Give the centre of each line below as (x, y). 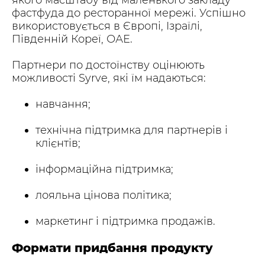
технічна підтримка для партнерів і (132, 130)
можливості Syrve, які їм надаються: (109, 78)
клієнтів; (58, 143)
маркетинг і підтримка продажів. (125, 221)
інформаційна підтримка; (104, 169)
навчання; (63, 104)
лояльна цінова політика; (104, 195)
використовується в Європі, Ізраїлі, (107, 26)
